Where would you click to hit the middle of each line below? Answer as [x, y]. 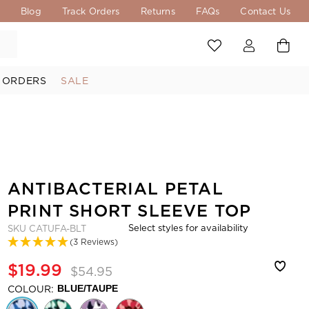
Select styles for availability [188, 228]
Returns [158, 11]
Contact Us [265, 11]
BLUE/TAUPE [88, 288]
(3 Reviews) [94, 242]
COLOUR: [31, 289]
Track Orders [91, 11]
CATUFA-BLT [58, 228]
